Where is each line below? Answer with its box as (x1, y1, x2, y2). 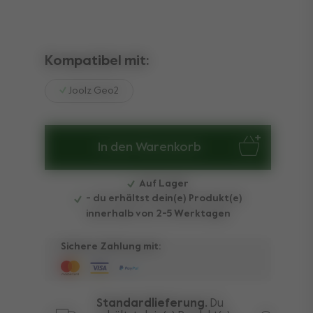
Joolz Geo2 (66, 86, 119, 96)
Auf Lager (137, 179, 189, 189)
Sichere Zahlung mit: (61, 241, 161, 252)
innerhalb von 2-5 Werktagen (85, 208, 231, 219)
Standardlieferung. (96, 297, 208, 310)
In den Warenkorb (97, 141, 201, 154)
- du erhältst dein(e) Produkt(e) (83, 194, 242, 204)
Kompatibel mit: (45, 54, 150, 68)
